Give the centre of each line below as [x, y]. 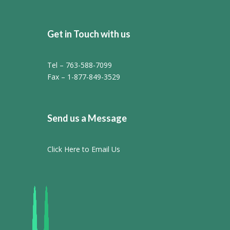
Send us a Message [87, 118]
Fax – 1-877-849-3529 [83, 76]
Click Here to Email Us [83, 149]
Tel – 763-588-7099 [79, 65]
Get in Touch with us [89, 34]
